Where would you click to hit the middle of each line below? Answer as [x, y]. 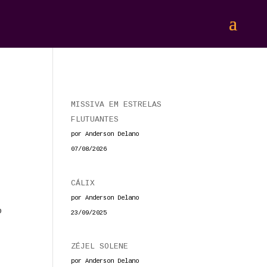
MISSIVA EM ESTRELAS [117, 105]
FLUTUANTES [95, 119]
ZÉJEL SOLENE [100, 246]
